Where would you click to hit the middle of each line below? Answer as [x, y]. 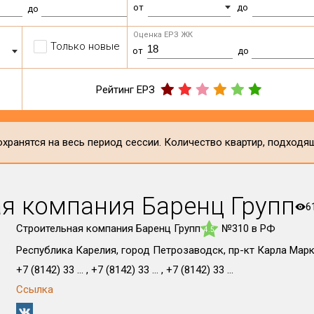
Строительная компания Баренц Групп [108, 228]
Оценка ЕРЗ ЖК [163, 35]
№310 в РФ [248, 228]
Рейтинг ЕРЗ [126, 89]
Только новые [86, 46]
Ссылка [34, 289]
